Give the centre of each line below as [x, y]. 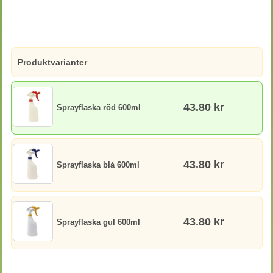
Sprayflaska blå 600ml [98, 165]
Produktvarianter [52, 62]
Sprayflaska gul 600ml [98, 222]
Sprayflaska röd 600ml [98, 108]
